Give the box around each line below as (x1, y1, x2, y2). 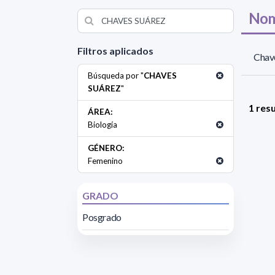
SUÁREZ (88, 83, 121, 93)
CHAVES (144, 70, 177, 80)
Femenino (88, 155, 123, 166)
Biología (88, 119, 117, 130)
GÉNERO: (88, 142, 125, 153)
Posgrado (82, 211, 122, 223)
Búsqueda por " (88, 70, 144, 80)
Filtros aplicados (77, 44, 153, 56)
